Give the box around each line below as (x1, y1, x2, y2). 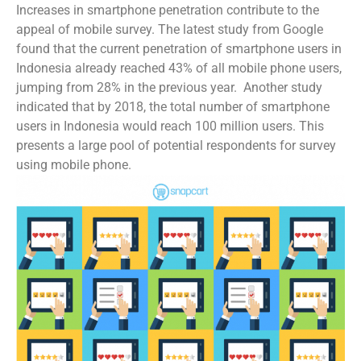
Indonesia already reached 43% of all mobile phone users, (16, 60, 342, 77)
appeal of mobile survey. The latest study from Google (16, 22, 323, 38)
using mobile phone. (16, 157, 131, 173)
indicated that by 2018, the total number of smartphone (16, 99, 330, 115)
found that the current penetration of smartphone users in (16, 41, 342, 57)
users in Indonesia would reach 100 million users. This (16, 118, 324, 135)
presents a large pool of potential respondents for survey (16, 138, 336, 154)
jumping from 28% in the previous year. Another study (16, 80, 322, 96)
